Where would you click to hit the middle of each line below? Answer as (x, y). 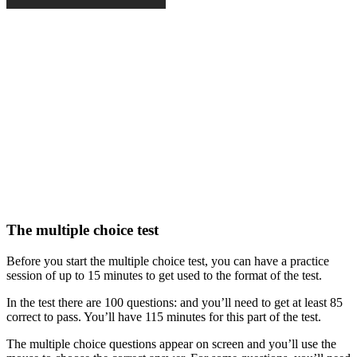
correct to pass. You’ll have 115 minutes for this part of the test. (164, 316)
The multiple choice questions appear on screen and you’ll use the (171, 343)
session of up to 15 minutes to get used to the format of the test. (164, 275)
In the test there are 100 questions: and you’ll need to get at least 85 (175, 302)
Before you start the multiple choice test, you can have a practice (168, 261)
